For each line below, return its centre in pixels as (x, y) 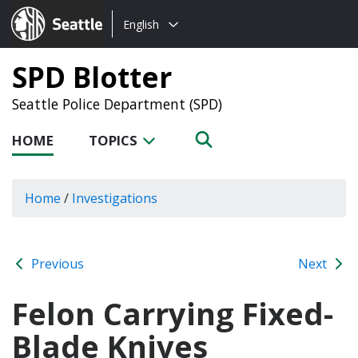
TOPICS (115, 140)
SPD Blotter (92, 77)
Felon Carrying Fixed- (173, 313)
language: (141, 43)
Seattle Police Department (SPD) (117, 104)
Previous (56, 263)
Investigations (115, 198)
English (141, 24)
